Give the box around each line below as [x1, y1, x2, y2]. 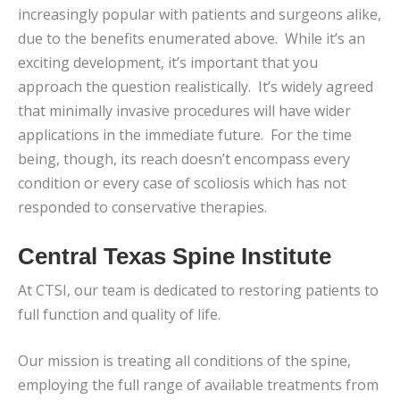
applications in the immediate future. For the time [18, 125, 352, 146]
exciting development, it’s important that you [18, 53, 318, 73]
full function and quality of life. [18, 304, 221, 324]
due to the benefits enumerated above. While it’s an [18, 29, 365, 49]
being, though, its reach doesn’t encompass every [18, 149, 350, 170]
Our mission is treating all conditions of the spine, [18, 351, 351, 371]
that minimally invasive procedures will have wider [18, 101, 351, 121]
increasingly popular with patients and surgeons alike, [18, 4, 381, 25]
